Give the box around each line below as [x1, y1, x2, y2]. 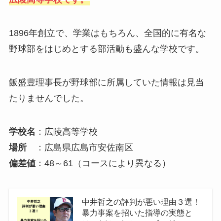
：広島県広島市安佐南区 [26, 142, 133, 152]
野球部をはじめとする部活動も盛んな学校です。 [8, 43, 204, 54]
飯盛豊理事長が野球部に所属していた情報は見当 [8, 77, 204, 87]
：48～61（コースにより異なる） [35, 158, 171, 168]
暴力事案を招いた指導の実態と [81, 208, 192, 218]
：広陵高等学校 [35, 126, 98, 137]
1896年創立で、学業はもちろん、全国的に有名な [8, 28, 206, 38]
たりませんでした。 [8, 93, 89, 103]
